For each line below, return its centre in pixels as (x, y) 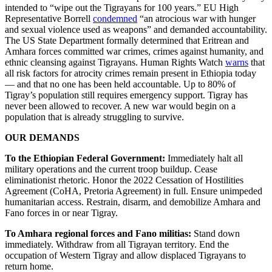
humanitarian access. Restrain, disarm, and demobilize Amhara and (133, 202)
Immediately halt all (204, 158)
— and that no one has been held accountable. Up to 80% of (120, 84)
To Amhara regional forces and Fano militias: (98, 233)
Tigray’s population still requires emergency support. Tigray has (126, 95)
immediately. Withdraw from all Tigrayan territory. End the (117, 244)
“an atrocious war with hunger (196, 18)
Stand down (216, 233)
